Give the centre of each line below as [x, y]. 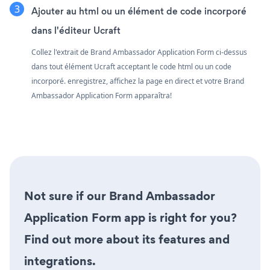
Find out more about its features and [127, 239]
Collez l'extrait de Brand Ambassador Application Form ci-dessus [139, 52]
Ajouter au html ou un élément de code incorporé [139, 11]
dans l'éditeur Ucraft [76, 30]
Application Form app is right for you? [130, 217]
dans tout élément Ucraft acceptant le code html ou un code [131, 66]
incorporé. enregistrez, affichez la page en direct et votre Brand [138, 81]
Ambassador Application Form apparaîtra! [102, 95]
